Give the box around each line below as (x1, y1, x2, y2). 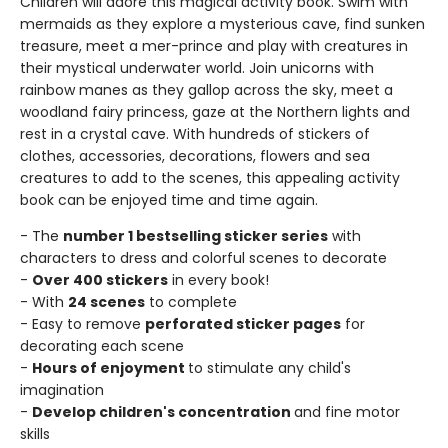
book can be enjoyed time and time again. (20, 189, 318, 210)
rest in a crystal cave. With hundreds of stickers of (20, 123, 370, 144)
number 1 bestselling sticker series (63, 225, 328, 246)
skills (20, 423, 50, 444)
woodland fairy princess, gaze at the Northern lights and (20, 101, 410, 122)
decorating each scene (20, 335, 184, 356)
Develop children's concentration (32, 401, 294, 422)
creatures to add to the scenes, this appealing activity (20, 167, 400, 188)
